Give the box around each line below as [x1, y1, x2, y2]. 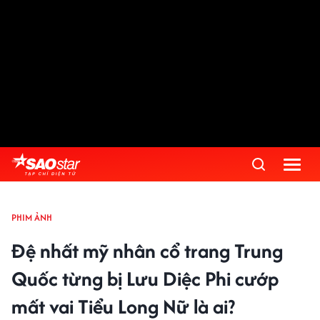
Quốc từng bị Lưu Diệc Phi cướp [11, 264, 279, 293]
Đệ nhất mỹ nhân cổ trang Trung [11, 236, 283, 265]
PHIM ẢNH [11, 211, 52, 224]
